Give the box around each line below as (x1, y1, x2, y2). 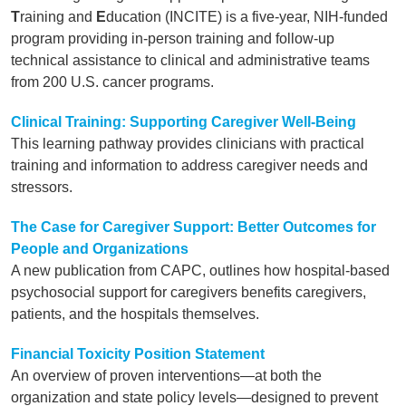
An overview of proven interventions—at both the (11, 368, 322, 383)
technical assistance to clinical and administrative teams (11, 53, 370, 68)
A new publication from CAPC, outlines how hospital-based (11, 263, 390, 278)
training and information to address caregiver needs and (11, 158, 368, 173)
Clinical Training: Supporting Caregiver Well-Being (11, 114, 356, 130)
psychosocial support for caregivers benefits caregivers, (11, 285, 366, 300)
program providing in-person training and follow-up (11, 31, 334, 46)
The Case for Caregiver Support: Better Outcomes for (11, 219, 376, 235)
